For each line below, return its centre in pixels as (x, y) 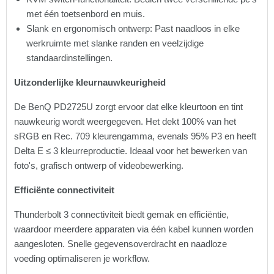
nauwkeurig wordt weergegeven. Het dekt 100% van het (125, 122)
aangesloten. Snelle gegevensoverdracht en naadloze (120, 244)
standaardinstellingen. (69, 58)
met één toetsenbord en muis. (86, 14)
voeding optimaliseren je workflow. (82, 259)
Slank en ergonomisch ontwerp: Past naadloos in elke (133, 29)
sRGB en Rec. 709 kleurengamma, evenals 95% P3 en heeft (135, 136)
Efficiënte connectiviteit (64, 190)
